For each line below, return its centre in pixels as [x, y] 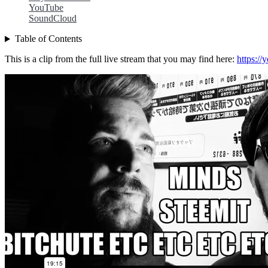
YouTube [46, 8]
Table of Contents [48, 39]
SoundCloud [53, 19]
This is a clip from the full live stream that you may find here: [121, 59]
